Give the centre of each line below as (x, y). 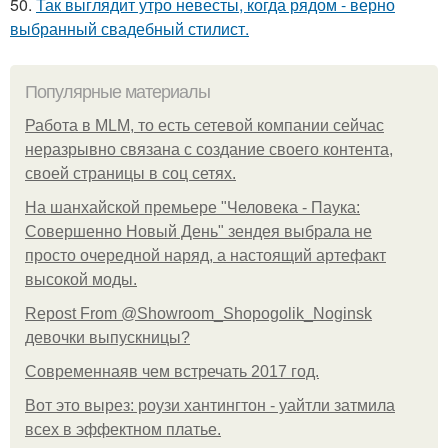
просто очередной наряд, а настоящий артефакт (205, 256)
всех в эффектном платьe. (123, 430)
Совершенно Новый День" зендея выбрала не (198, 232)
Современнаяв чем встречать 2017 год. (172, 372)
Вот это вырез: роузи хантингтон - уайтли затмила (210, 406)
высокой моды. (81, 280)
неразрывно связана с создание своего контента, (209, 150)
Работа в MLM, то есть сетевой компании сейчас (204, 126)
